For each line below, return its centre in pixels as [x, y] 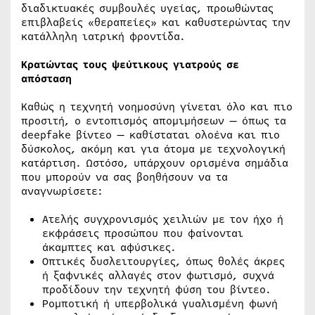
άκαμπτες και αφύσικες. [109, 248]
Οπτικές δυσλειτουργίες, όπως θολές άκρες [163, 262]
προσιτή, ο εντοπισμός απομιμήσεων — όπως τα [154, 121]
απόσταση [46, 79]
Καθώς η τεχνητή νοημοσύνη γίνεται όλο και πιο [157, 107]
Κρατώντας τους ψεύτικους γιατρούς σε [130, 65]
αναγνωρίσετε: [62, 192]
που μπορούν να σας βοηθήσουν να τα [124, 178]
